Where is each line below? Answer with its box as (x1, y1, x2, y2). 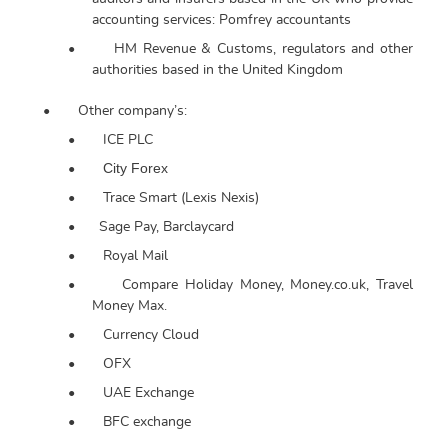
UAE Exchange (102, 386, 194, 401)
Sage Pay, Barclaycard (98, 220, 234, 235)
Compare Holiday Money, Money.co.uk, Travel (122, 278, 414, 293)
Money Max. (91, 299, 167, 314)
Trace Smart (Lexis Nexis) (102, 191, 259, 206)
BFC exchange (102, 415, 191, 430)
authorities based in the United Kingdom (91, 63, 343, 78)
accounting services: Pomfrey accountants (91, 13, 351, 28)
